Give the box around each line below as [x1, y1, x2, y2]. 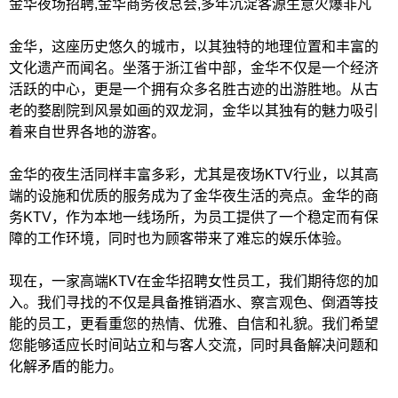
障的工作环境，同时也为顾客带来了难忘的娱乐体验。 [9, 231, 350, 246]
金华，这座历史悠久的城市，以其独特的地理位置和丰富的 [9, 39, 378, 54]
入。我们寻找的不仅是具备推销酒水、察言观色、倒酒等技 [9, 295, 378, 310]
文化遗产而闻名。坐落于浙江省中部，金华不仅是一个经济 [9, 60, 378, 76]
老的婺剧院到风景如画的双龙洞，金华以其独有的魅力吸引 [9, 103, 378, 118]
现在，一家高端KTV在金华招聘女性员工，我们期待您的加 [9, 274, 378, 289]
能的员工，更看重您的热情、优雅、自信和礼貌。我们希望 [9, 316, 378, 331]
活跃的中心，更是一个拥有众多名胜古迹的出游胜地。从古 [9, 82, 378, 97]
